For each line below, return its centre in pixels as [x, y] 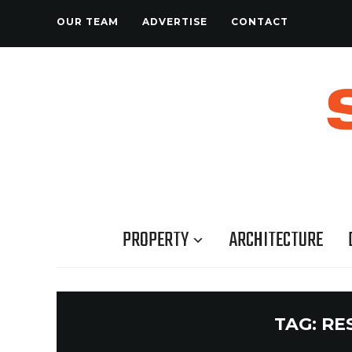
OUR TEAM [88, 22]
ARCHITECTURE [276, 240]
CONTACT [260, 22]
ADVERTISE [175, 22]
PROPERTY [156, 240]
